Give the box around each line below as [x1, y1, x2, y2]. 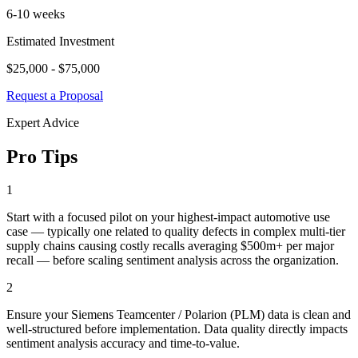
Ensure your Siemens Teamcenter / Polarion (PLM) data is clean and [6, 308, 351, 322]
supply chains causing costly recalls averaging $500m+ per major [6, 239, 334, 253]
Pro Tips [6, 145, 78, 167]
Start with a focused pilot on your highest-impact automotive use [6, 210, 330, 225]
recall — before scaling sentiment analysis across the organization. [6, 253, 339, 268]
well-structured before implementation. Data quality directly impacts [6, 322, 348, 336]
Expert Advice [6, 115, 79, 129]
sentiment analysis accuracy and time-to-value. [6, 336, 240, 351]
